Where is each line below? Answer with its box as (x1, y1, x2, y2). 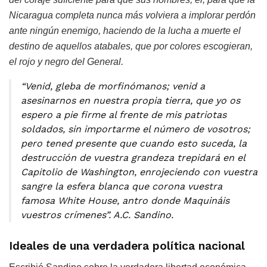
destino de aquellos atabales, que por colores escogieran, (9, 41, 253, 52)
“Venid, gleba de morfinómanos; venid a (21, 80, 205, 92)
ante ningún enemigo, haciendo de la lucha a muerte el (9, 26, 241, 36)
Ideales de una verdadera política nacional (9, 238, 245, 253)
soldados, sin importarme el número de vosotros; (21, 123, 250, 135)
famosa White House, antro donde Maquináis (21, 195, 229, 207)
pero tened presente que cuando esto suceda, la (21, 138, 247, 150)
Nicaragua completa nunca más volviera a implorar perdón (9, 10, 256, 21)
